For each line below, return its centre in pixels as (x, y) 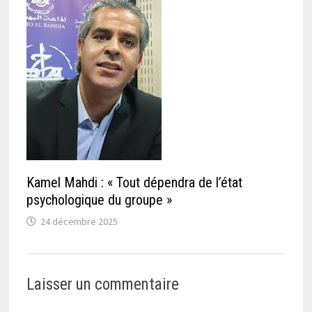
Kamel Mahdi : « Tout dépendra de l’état (134, 182)
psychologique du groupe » (99, 200)
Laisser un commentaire (102, 285)
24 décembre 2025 (79, 221)
